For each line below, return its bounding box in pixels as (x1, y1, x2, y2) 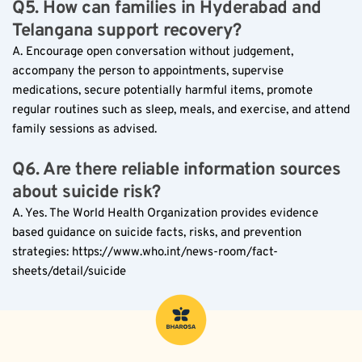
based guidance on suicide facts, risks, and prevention (12, 225, 301, 241)
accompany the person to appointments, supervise (12, 63, 284, 79)
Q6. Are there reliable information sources (12, 158, 340, 181)
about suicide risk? (12, 181, 161, 204)
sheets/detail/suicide (12, 263, 126, 280)
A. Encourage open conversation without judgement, (12, 44, 293, 60)
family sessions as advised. (12, 121, 157, 137)
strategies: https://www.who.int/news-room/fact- (12, 244, 278, 260)
